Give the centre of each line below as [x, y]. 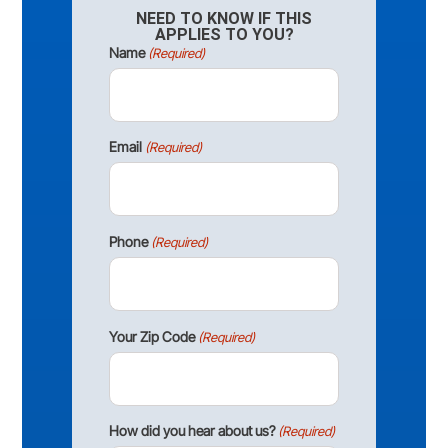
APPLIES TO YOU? [224, 35]
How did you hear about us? [191, 431]
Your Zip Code [151, 336]
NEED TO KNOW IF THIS [224, 19]
